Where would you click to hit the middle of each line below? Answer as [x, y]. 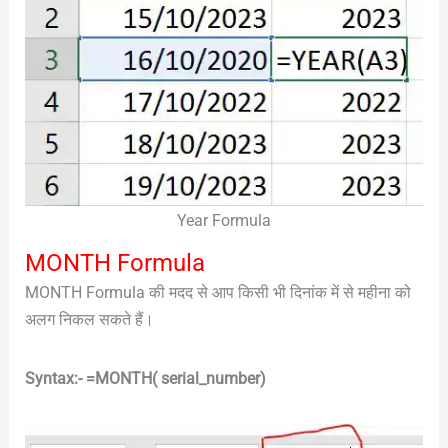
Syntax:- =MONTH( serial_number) [145, 378]
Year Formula [224, 220]
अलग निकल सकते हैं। [89, 319]
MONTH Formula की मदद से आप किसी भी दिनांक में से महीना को [217, 292]
